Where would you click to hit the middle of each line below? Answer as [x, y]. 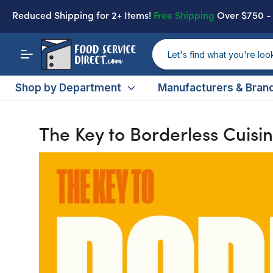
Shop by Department [69, 88]
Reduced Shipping [54, 16]
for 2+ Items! [124, 16]
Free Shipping [184, 16]
